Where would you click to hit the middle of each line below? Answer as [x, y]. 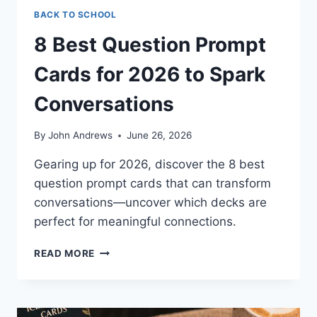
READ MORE [65, 254]
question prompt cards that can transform [152, 184]
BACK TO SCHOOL [75, 14]
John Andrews [81, 136]
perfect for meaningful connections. [135, 222]
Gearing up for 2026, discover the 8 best [149, 165]
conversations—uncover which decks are [150, 203]
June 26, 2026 [160, 136]
